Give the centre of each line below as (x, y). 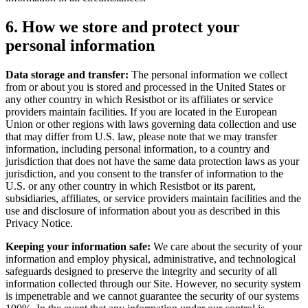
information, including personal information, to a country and (137, 149)
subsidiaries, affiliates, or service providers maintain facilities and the (153, 198)
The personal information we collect (208, 75)
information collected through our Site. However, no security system (153, 284)
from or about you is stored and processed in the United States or (145, 87)
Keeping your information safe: (78, 246)
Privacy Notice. (39, 223)
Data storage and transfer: (67, 75)
